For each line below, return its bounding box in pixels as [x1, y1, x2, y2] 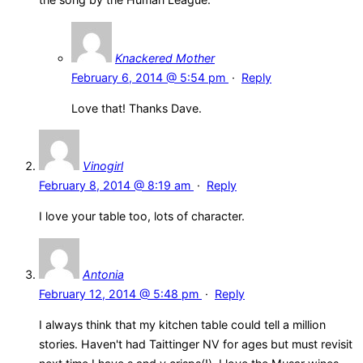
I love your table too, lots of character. [39, 209, 245, 224]
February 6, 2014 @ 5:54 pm [71, 70, 228, 84]
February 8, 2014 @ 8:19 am [39, 178, 194, 193]
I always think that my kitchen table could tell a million [39, 318, 326, 331]
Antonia [83, 267, 124, 281]
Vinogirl [83, 159, 123, 173]
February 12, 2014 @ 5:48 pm [39, 286, 202, 301]
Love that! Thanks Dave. [71, 100, 202, 115]
